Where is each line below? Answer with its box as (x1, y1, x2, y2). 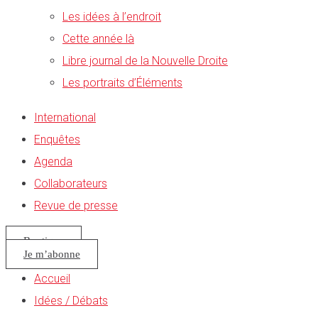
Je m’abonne (23, 248, 80, 261)
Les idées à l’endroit (62, 10, 161, 24)
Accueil (34, 272, 70, 286)
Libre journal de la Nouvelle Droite (62, 54, 228, 68)
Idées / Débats (34, 294, 108, 308)
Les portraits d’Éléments (62, 76, 182, 90)
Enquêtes (34, 133, 80, 147)
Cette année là (62, 32, 134, 46)
